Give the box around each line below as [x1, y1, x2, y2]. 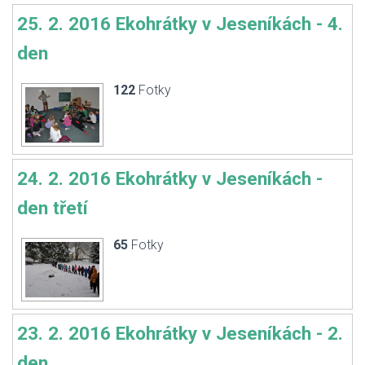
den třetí [17, 197, 88, 218]
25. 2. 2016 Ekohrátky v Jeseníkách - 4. [17, 13, 343, 34]
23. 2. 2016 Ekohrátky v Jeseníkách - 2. [17, 323, 343, 344]
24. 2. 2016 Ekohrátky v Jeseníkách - [17, 168, 323, 189]
